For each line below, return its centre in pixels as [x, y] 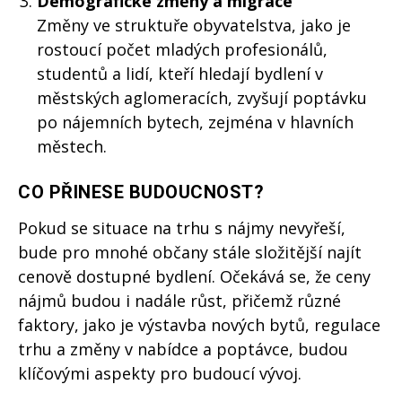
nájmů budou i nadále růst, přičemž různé [179, 301]
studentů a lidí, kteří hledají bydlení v [180, 74]
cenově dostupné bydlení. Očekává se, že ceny [194, 277]
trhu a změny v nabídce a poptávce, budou [183, 350]
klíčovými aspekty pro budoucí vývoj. [160, 374]
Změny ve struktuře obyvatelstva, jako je [194, 26]
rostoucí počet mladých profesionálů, [182, 50]
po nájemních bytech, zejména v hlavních [195, 122]
